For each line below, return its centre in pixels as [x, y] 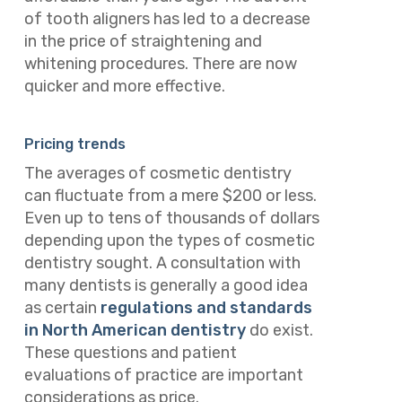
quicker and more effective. [126, 86]
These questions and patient [130, 353]
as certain [62, 308]
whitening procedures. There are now [160, 63]
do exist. [279, 331]
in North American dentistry [135, 331]
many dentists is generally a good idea [166, 286]
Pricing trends [74, 144]
